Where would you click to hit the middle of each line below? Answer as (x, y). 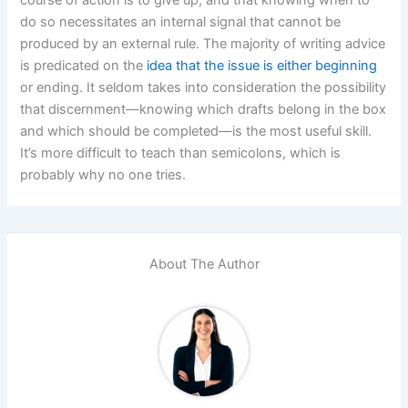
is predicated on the (84, 65)
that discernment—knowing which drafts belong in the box (204, 109)
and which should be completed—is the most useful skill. (196, 131)
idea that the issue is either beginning (262, 65)
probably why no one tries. (103, 174)
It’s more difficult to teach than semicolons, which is (181, 153)
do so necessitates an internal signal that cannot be (181, 21)
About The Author (204, 264)
